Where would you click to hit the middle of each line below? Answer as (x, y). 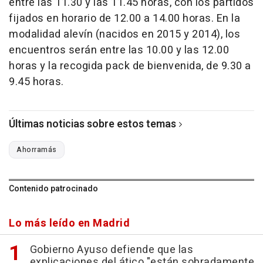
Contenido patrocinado (53, 189)
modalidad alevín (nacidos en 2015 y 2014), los (124, 35)
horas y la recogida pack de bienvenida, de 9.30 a (130, 66)
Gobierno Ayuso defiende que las (111, 250)
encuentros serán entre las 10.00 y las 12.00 (119, 50)
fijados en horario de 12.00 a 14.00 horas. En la (124, 19)
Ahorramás (37, 150)
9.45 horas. (36, 82)
